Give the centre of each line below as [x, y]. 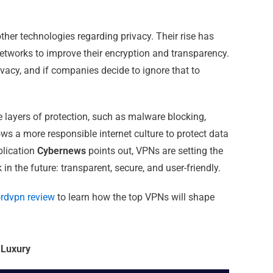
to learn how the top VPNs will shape [135, 197]
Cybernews [62, 151]
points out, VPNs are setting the [154, 151]
